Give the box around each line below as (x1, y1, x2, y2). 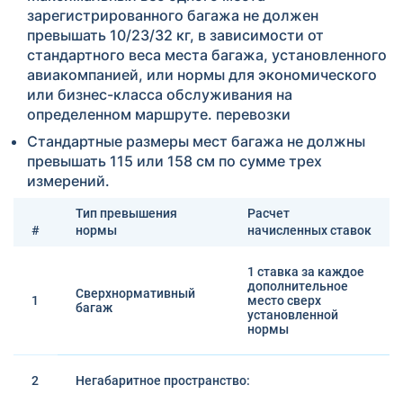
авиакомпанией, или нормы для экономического (27, 66, 377, 84)
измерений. (27, 172, 110, 190)
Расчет (247, 206, 290, 220)
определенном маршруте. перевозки (27, 105, 291, 123)
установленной (247, 308, 338, 322)
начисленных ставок (247, 223, 372, 237)
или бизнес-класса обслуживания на (27, 85, 292, 103)
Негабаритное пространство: (76, 373, 250, 388)
